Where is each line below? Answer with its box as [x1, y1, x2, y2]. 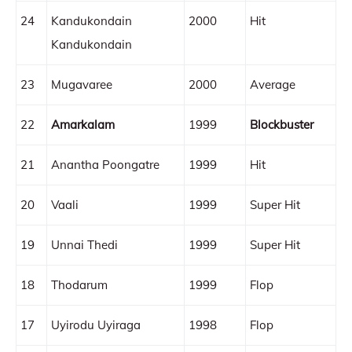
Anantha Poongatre [51, 157, 159, 172]
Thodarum [51, 277, 108, 292]
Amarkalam [51, 117, 115, 132]
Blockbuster [250, 117, 313, 132]
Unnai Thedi [51, 237, 118, 252]
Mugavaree [51, 77, 112, 92]
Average [250, 77, 295, 92]
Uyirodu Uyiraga [51, 317, 141, 332]
